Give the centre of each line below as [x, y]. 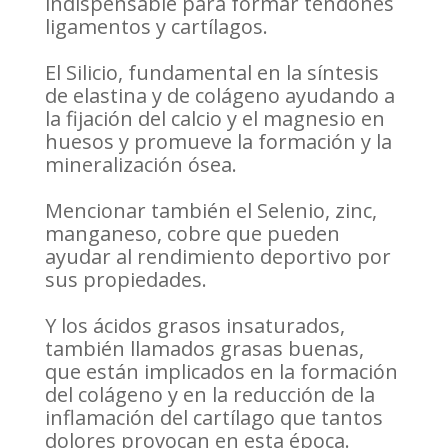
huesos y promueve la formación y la [218, 142]
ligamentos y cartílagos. [156, 27]
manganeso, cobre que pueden [192, 234]
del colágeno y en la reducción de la [209, 395]
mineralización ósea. [140, 165]
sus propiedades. [125, 280]
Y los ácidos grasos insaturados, [194, 326]
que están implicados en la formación [221, 372]
